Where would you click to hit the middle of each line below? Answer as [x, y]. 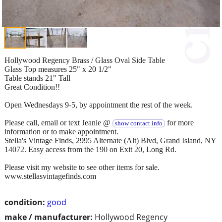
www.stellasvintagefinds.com [50, 176]
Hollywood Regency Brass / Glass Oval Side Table [85, 60]
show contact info [139, 123]
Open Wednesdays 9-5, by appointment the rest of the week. [99, 105]
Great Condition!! [32, 87]
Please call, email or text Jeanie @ [58, 122]
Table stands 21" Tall [37, 78]
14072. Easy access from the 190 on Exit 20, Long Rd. [90, 149]
